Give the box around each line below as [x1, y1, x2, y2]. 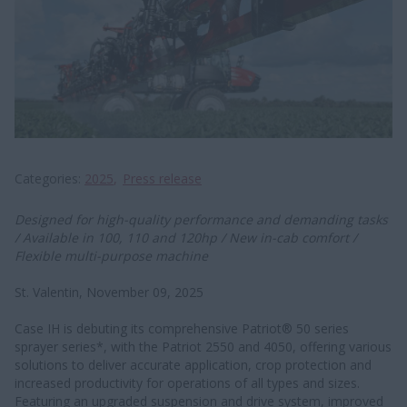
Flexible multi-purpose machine [15, 246, 208, 264]
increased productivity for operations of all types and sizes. [15, 373, 360, 392]
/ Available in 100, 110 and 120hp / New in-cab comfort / [15, 228, 357, 246]
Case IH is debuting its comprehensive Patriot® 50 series [15, 319, 349, 337]
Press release [123, 169, 202, 187]
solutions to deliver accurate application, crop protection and [15, 355, 372, 373]
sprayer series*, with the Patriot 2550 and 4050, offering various [15, 337, 392, 355]
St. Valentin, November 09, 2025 [15, 283, 203, 301]
